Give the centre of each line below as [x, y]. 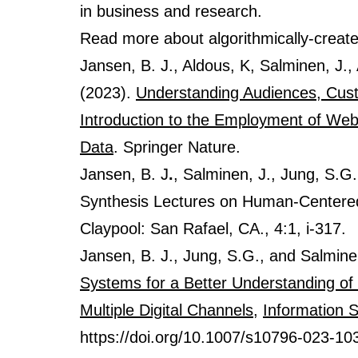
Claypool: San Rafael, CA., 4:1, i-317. [213, 228]
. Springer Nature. [177, 147]
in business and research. [171, 11]
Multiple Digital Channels [167, 310]
